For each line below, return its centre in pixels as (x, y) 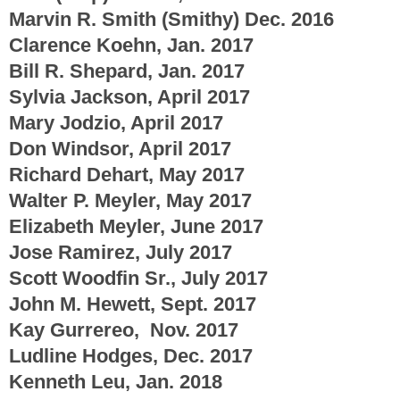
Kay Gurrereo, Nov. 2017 (124, 329)
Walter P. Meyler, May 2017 (130, 200)
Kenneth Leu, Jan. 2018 (116, 381)
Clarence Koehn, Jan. (107, 45)
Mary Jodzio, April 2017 (116, 122)
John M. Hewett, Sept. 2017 (133, 304)
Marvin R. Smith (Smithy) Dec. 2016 (171, 19)
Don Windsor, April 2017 (120, 148)
